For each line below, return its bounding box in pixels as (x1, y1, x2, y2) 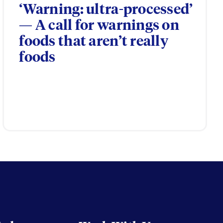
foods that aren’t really (19, 35, 169, 49)
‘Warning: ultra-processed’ (19, 3, 193, 17)
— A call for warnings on (19, 19, 180, 33)
